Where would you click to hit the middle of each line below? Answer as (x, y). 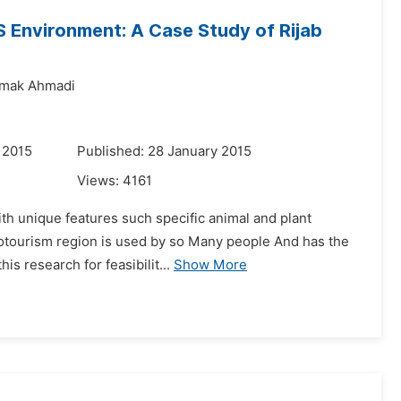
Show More (210, 265)
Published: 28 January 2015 (164, 151)
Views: (100, 181)
